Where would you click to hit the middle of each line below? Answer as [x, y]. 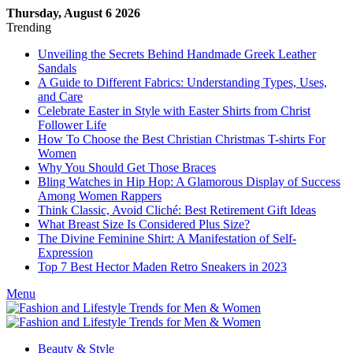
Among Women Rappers [100, 196]
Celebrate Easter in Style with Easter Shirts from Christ [174, 111]
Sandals [57, 68]
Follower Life [72, 125]
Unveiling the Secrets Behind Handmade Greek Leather [177, 54]
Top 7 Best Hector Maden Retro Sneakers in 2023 [162, 267]
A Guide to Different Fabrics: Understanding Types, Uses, [182, 82]
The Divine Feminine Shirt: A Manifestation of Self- [167, 238]
